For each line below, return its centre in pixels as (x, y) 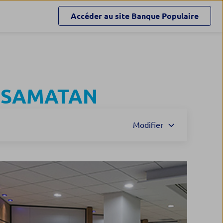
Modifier (148, 125)
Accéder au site (100, 16)
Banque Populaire (165, 16)
